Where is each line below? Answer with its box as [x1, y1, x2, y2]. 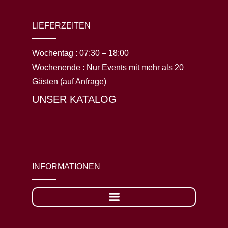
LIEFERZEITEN [32, 21, 91, 30]
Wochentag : [32, 48, 79, 58]
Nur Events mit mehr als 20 [86, 63, 184, 72]
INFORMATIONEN [32, 162, 100, 171]
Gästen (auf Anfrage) [32, 77, 106, 86]
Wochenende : [32, 63, 87, 72]
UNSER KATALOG [32, 93, 117, 105]
